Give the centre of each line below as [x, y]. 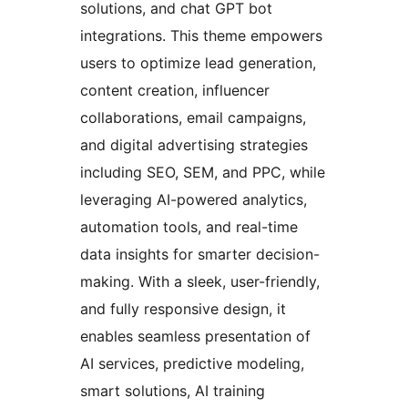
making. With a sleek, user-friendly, [200, 282]
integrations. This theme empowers [201, 36]
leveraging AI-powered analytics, [194, 200]
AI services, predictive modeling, [192, 364]
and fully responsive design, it [183, 309]
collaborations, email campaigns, [193, 118]
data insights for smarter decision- [200, 255]
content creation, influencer [175, 91]
